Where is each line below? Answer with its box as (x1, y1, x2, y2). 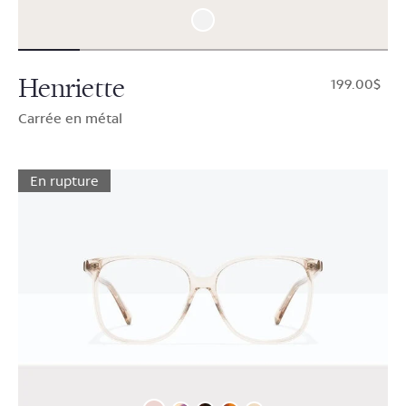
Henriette (18, 72, 125, 106)
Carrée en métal (18, 110, 122, 128)
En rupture (30, 172, 99, 190)
